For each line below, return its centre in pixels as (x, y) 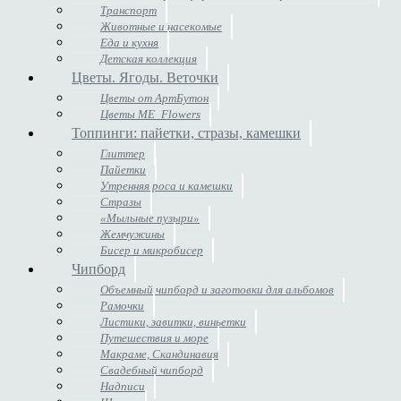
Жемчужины (132, 234)
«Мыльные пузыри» (150, 218)
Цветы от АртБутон (154, 98)
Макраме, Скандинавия (159, 354)
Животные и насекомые (161, 26)
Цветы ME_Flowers (150, 114)
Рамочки (122, 305)
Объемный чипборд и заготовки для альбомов (217, 289)
